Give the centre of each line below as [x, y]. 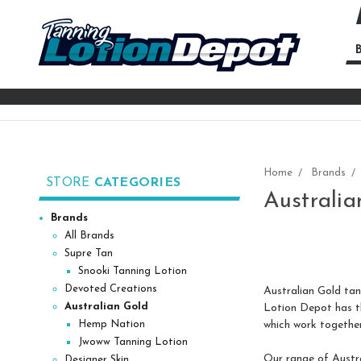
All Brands [89, 235]
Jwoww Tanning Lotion [133, 342]
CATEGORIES [137, 183]
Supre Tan [88, 253]
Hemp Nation [111, 324]
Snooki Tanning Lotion [132, 271]
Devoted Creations [110, 288]
